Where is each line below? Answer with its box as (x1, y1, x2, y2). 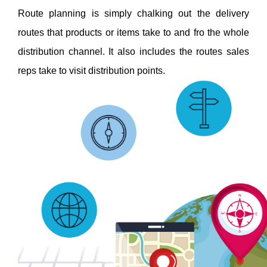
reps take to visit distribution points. (18, 65, 167, 76)
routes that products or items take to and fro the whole (18, 27, 249, 38)
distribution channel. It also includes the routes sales (18, 46, 249, 57)
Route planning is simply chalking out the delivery (18, 8, 249, 18)
